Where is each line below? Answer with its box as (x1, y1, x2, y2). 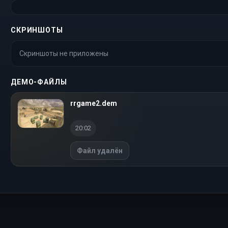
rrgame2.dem (70, 99, 117, 107)
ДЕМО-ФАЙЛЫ (11, 78, 67, 86)
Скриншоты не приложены (19, 49, 108, 58)
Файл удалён (77, 147, 123, 155)
